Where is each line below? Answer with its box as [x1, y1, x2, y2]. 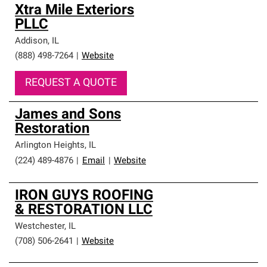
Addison [15, 37, 48, 46]
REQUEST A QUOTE [25, 77, 117, 89]
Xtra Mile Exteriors [15, 4, 134, 18]
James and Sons [15, 108, 121, 122]
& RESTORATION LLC [15, 203, 153, 218]
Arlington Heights [15, 141, 85, 150]
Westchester [15, 222, 64, 231]
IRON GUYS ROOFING [15, 189, 153, 203]
